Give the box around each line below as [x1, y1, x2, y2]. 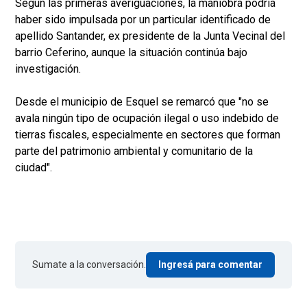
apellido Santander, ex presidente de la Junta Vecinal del [15, 29, 285, 42]
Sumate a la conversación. [32, 259, 146, 270]
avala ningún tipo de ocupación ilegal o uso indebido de [15, 112, 279, 125]
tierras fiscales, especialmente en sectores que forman [15, 128, 280, 141]
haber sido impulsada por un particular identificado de [15, 13, 271, 26]
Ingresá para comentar [158, 259, 262, 270]
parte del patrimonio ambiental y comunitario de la [15, 145, 253, 158]
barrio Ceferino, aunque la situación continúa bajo [15, 46, 247, 59]
